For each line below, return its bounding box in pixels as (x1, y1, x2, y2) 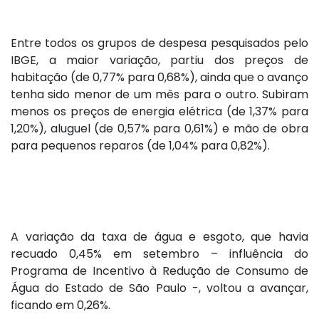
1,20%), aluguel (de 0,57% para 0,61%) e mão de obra (11, 120, 308, 137)
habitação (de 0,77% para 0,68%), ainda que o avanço (11, 69, 308, 86)
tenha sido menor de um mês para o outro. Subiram (11, 86, 308, 103)
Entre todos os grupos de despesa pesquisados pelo (11, 35, 308, 52)
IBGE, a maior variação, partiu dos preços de (11, 52, 308, 69)
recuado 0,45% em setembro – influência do (11, 246, 308, 263)
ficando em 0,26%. (11, 297, 110, 314)
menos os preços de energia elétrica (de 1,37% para (11, 103, 308, 120)
